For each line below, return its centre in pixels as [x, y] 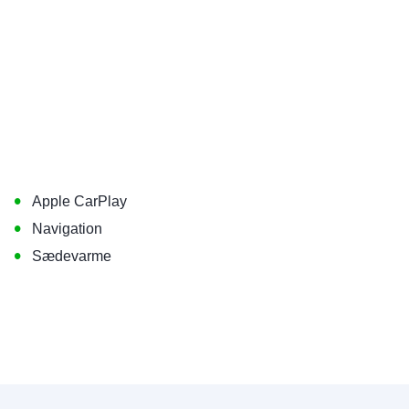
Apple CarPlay [80, 201]
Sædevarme [72, 256]
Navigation [68, 228]
